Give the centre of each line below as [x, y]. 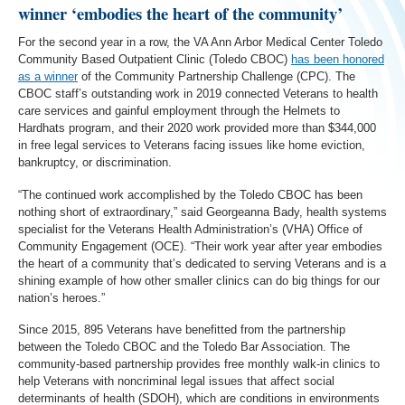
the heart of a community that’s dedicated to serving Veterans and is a [202, 263]
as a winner [48, 76]
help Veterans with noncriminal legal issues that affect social [176, 381]
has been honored [338, 59]
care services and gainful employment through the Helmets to [179, 111]
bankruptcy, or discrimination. [95, 162]
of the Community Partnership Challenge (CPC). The [217, 76]
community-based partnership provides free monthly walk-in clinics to [199, 364]
